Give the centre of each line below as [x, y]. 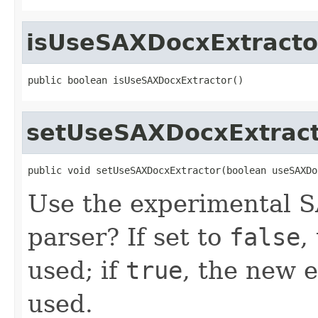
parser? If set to [128, 237]
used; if [77, 270]
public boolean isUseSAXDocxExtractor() [136, 80]
